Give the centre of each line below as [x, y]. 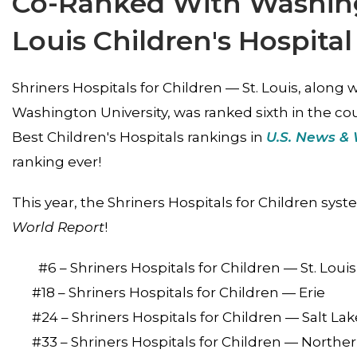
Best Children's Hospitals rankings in [139, 137]
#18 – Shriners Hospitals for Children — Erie [178, 292]
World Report [58, 227]
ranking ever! [57, 162]
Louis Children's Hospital [182, 41]
